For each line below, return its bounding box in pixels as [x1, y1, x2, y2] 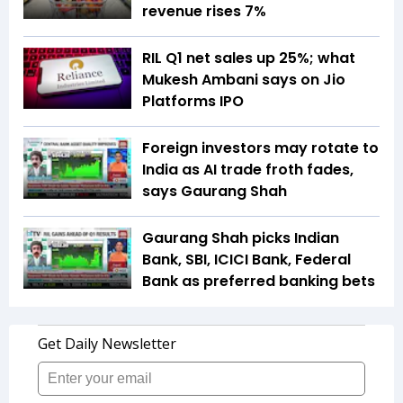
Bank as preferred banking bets [142, 271, 375, 292]
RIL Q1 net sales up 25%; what [142, 48, 355, 69]
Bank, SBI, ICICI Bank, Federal [142, 249, 351, 271]
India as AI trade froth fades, [142, 159, 354, 181]
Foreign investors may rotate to [142, 138, 379, 159]
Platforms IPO [142, 91, 244, 112]
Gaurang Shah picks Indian [142, 228, 339, 249]
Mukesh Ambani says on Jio [142, 69, 345, 91]
